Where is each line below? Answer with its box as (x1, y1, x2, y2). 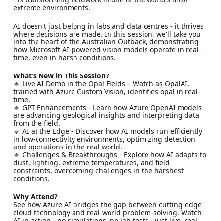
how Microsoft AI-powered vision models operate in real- (13, 45, 201, 54)
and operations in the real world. (13, 142, 122, 151)
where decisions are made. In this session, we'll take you (13, 29, 201, 38)
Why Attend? (13, 192, 58, 201)
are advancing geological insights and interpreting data (13, 110, 199, 120)
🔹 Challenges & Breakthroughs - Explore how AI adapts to (13, 150, 206, 159)
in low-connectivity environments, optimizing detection (13, 134, 195, 144)
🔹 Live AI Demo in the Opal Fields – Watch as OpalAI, (13, 79, 189, 88)
